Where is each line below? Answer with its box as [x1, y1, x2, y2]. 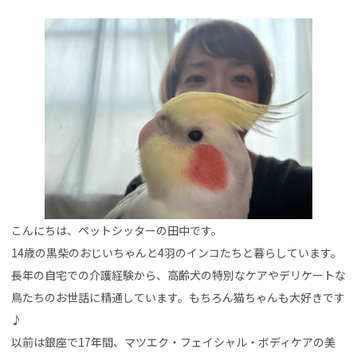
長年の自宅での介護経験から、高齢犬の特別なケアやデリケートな [11, 266, 346, 283]
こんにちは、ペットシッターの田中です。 [11, 222, 222, 238]
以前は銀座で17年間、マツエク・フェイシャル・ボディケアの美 [11, 333, 335, 350]
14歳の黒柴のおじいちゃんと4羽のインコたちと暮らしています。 [11, 244, 342, 261]
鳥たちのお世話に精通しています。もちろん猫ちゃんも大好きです [11, 288, 345, 305]
